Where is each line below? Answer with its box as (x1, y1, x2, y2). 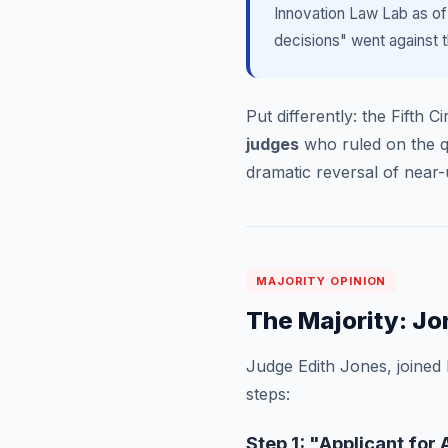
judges (246, 134, 299, 154)
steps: (246, 384, 290, 404)
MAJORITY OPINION (256, 274, 387, 288)
